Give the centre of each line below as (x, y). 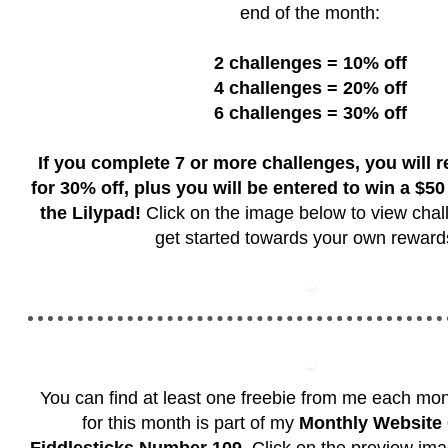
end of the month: (310, 13)
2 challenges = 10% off (310, 63)
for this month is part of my (190, 423)
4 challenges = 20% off (310, 88)
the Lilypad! (90, 213)
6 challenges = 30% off (310, 113)
